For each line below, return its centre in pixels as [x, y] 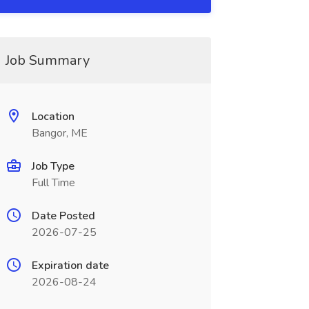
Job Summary [47, 60]
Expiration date [70, 266]
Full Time [53, 183]
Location [53, 117]
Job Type [53, 166]
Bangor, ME [59, 133]
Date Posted [63, 216]
